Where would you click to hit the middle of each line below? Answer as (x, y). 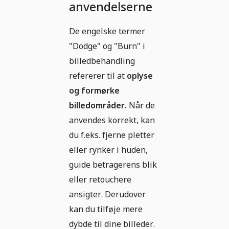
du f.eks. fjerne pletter (112, 135)
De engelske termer (107, 31)
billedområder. (98, 106)
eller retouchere (100, 180)
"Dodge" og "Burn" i (107, 46)
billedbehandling (102, 61)
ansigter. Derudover (107, 194)
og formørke (94, 91)
